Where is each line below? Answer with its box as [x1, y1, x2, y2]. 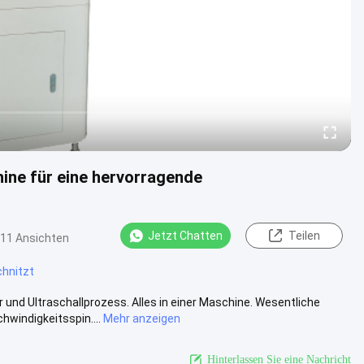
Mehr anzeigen [103, 311, 180, 325]
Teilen [288, 229, 320, 242]
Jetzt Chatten [148, 229, 223, 242]
